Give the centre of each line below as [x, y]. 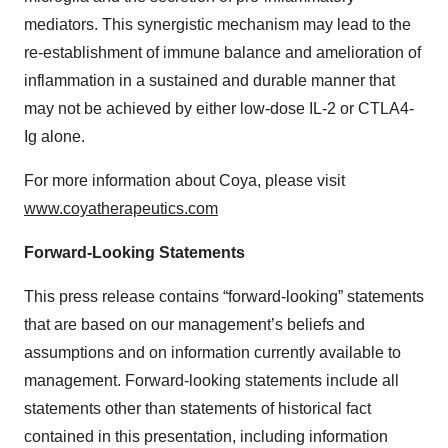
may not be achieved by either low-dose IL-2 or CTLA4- [219, 109]
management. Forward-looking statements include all [211, 381]
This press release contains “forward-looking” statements [224, 297]
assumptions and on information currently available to [212, 353]
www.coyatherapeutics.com [121, 209]
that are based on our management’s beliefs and [194, 325]
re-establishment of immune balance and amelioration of [222, 53]
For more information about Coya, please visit [184, 181]
